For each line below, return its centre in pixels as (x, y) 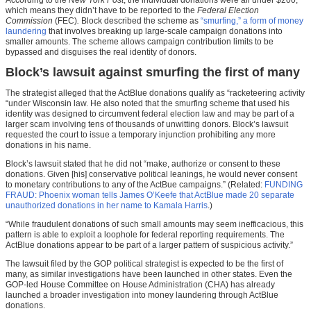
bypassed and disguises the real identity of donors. (101, 52)
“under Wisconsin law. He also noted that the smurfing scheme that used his (148, 104)
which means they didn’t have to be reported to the (101, 10)
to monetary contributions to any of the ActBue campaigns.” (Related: (135, 185)
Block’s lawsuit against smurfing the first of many (153, 73)
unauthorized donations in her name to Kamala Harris (107, 206)
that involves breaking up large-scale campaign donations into (165, 31)
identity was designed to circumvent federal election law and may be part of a (150, 114)
